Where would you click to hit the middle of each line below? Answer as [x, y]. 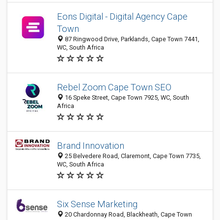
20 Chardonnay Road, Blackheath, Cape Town [128, 214]
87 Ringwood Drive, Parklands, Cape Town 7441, [131, 39]
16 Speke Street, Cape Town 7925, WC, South [126, 97]
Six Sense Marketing [97, 204]
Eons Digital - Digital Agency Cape [122, 16]
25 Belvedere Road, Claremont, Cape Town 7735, [132, 156]
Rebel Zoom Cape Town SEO [114, 87]
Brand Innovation [91, 146]
